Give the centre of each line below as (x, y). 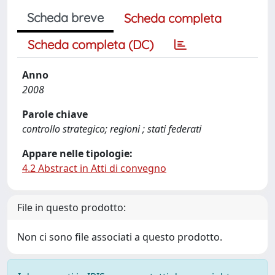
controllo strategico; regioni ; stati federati (112, 129)
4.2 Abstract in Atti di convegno (94, 168)
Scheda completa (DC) (91, 45)
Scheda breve (65, 17)
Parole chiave (55, 114)
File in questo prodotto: (72, 207)
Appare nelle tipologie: (77, 153)
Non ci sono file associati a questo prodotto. (120, 237)
